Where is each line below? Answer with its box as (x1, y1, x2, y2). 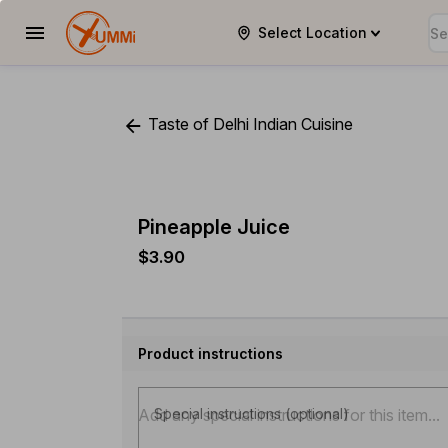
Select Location (258, 23, 367, 41)
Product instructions (138, 344, 283, 362)
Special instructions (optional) (154, 404, 349, 422)
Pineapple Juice (138, 214, 290, 239)
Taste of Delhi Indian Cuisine (144, 114, 353, 134)
